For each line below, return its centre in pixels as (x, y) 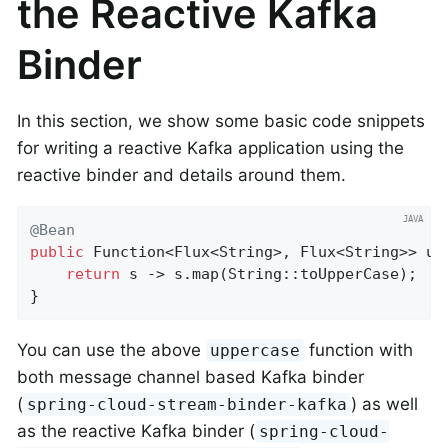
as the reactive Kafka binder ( (136, 431)
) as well (385, 404)
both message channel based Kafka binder (190, 377)
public (57, 251)
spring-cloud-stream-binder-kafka (187, 405)
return (93, 273)
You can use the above (111, 350)
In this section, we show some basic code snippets (221, 120)
